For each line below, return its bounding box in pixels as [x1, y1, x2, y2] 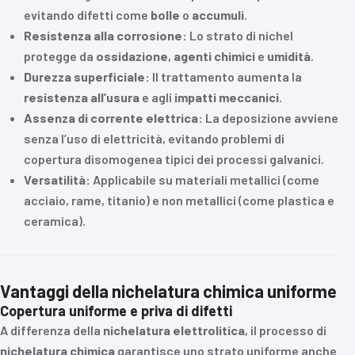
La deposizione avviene [203, 110, 338, 125]
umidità [267, 48, 311, 63]
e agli [139, 90, 174, 105]
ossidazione [96, 48, 168, 63]
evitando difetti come [24, 7, 151, 22]
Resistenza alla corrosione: [24, 28, 187, 43]
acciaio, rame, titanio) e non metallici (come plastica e [24, 193, 334, 208]
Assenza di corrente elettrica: [24, 110, 203, 125]
